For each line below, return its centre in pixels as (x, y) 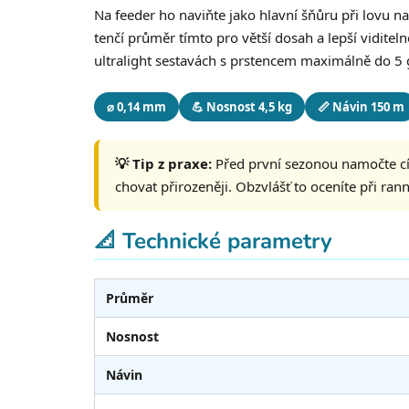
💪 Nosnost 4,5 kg (242, 106)
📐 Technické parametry (213, 241)
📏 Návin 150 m (361, 106)
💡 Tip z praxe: (163, 163)
